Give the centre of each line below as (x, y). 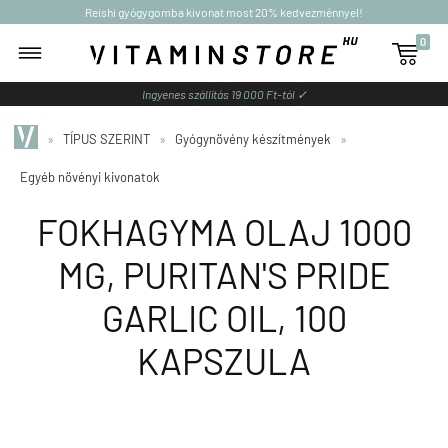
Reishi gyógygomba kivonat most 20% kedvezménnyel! (224, 12)
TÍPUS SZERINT (106, 139)
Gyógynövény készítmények (253, 139)
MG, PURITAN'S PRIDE (224, 274)
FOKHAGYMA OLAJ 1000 (224, 231)
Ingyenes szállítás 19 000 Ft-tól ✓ (224, 94)
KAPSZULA (224, 360)
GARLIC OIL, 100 (224, 317)
